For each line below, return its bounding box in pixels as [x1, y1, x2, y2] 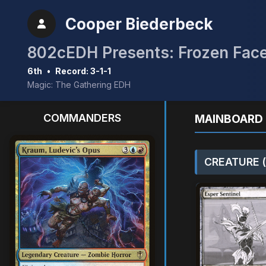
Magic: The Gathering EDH [27, 80, 131, 90]
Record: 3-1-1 [55, 66, 111, 76]
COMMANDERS [43, 112, 121, 124]
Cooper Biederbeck [65, 14, 213, 33]
